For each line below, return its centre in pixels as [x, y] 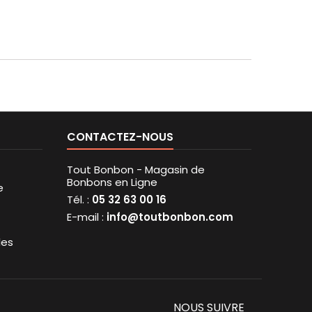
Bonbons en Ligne [112, 182]
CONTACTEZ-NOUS [120, 137]
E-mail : [87, 217]
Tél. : [79, 200]
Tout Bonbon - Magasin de [136, 170]
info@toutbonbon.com [170, 217]
